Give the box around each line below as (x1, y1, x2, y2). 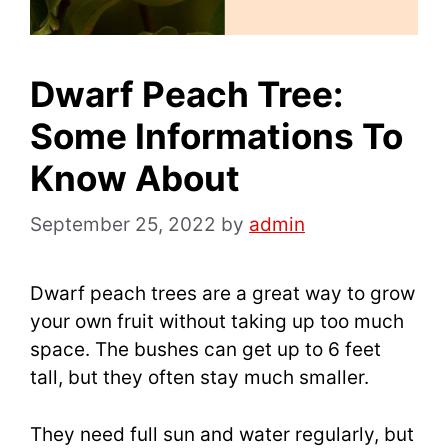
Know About (30, 156, 240, 199)
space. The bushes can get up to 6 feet (30, 338, 381, 362)
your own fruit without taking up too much (30, 310, 404, 334)
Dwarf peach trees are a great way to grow (30, 282, 415, 306)
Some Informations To (30, 114, 403, 157)
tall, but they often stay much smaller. (30, 366, 369, 390)
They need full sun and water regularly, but (30, 422, 414, 446)
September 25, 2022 (30, 213, 216, 237)
